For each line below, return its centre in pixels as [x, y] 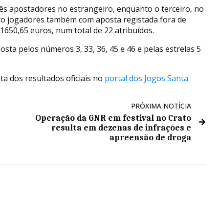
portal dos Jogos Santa [146, 78]
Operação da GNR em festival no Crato [113, 118]
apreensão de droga [151, 137]
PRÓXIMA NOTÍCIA [161, 106]
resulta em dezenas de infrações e [121, 127]
